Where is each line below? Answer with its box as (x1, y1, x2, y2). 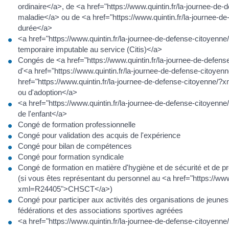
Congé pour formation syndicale (18, 152, 124, 161)
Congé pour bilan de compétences (18, 142, 132, 150)
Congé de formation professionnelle (18, 120, 135, 129)
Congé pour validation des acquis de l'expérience (18, 131, 180, 140)
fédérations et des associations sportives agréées (18, 206, 183, 215)
